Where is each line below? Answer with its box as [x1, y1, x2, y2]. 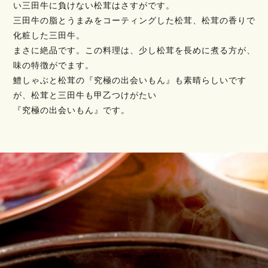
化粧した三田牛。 [13, 31, 85, 41]
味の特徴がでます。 [13, 61, 94, 71]
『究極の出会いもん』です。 [13, 106, 130, 115]
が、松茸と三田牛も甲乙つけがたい [13, 91, 157, 100]
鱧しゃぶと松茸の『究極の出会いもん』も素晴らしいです [13, 76, 246, 86]
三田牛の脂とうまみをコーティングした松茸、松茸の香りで [13, 16, 255, 26]
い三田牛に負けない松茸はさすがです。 [13, 1, 175, 11]
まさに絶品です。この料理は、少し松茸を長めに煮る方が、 [13, 46, 255, 56]
